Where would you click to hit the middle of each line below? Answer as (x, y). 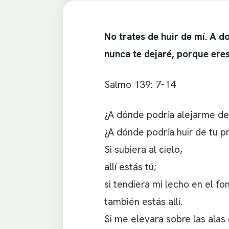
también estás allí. (143, 202)
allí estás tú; (130, 167)
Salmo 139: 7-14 (140, 84)
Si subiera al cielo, (143, 150)
